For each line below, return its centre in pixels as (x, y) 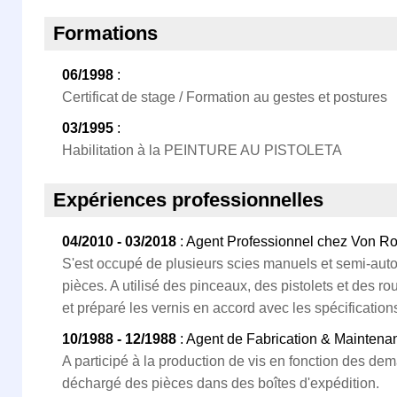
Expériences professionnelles (188, 200)
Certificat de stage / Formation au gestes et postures (225, 97)
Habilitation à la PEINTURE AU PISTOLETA (202, 150)
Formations (105, 33)
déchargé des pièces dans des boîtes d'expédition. (221, 383)
